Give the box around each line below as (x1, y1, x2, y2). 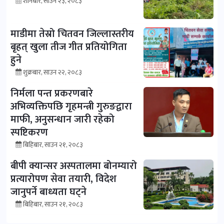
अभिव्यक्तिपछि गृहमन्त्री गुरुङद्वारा (10, 98, 132, 115)
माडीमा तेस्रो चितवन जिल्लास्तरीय (10, 25, 134, 43)
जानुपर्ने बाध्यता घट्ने (10, 183, 86, 201)
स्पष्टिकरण (10, 124, 48, 141)
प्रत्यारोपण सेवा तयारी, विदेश (10, 170, 116, 188)
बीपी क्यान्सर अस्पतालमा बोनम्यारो (10, 157, 137, 175)
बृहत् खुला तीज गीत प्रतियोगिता (10, 38, 127, 56)
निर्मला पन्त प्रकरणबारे (10, 85, 93, 102)
